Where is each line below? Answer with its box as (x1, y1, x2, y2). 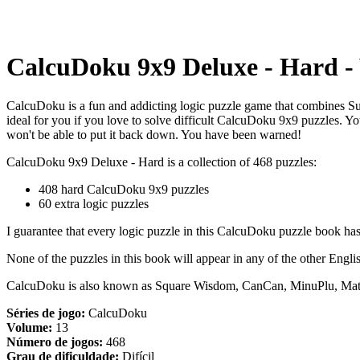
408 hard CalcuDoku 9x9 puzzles (39, 182, 209, 197)
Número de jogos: (6, 335, 103, 350)
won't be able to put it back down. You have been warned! (6, 128, 301, 142)
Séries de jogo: (6, 306, 85, 321)
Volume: (6, 321, 52, 335)
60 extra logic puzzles (39, 197, 149, 211)
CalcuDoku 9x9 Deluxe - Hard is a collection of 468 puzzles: (6, 155, 317, 170)
